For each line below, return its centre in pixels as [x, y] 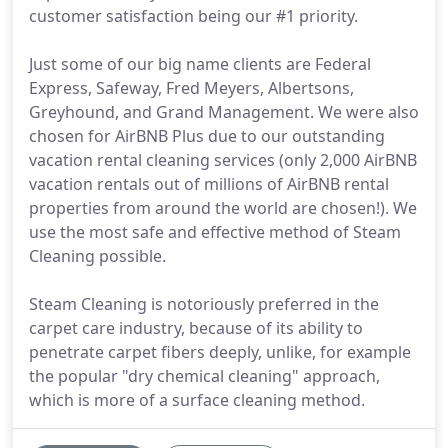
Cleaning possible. [97, 256]
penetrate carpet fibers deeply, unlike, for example [220, 352]
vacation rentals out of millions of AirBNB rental [209, 184]
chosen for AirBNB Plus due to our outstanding [207, 136]
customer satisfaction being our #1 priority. [193, 16]
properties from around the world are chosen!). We [223, 208]
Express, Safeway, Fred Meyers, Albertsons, [191, 88]
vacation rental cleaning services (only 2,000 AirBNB [223, 160]
